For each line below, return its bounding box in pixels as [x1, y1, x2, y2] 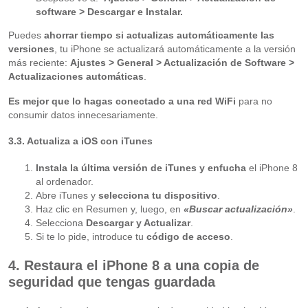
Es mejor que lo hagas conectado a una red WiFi [8, 95, 236, 107]
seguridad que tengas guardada [8, 274, 215, 289]
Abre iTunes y [35, 189, 98, 201]
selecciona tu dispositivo [98, 189, 217, 201]
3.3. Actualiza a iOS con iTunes [8, 135, 153, 147]
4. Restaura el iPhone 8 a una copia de [8, 257, 259, 273]
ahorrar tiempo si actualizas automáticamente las [43, 29, 274, 41]
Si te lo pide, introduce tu [35, 230, 146, 242]
